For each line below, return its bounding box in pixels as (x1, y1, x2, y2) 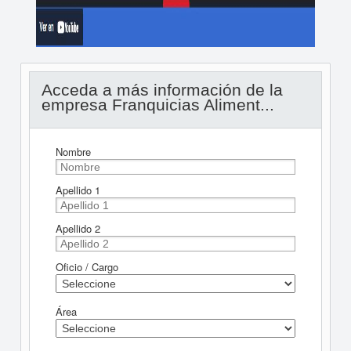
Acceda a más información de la (41, 81, 283, 99)
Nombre (55, 144, 91, 159)
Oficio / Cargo (55, 259, 118, 274)
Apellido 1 (55, 183, 100, 197)
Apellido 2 (55, 221, 100, 236)
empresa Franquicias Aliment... (41, 96, 274, 114)
